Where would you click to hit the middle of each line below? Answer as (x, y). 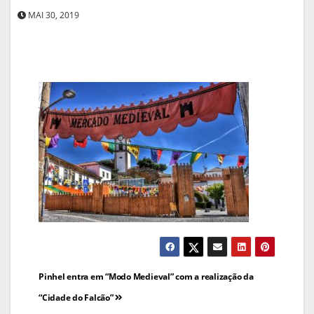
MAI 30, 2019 (53, 15)
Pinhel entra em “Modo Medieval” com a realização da (146, 276)
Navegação (89, 276)
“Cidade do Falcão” (77, 297)
